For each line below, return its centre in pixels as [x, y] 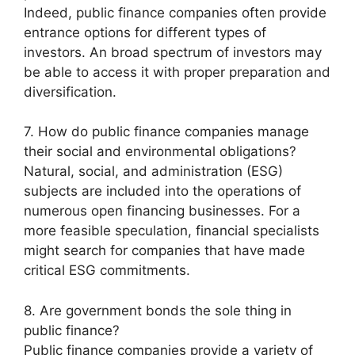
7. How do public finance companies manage [166, 132]
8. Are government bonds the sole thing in [158, 310]
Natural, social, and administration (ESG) [153, 171]
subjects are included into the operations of [162, 191]
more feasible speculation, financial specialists [172, 231]
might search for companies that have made [164, 250]
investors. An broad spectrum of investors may [173, 52]
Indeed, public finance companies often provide [175, 12]
